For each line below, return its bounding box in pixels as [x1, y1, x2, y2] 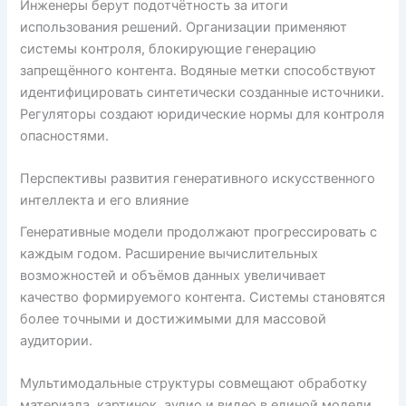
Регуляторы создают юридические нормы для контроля [20, 105, 385, 122]
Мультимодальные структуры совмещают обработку [20, 374, 368, 391]
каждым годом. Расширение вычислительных [20, 245, 319, 262]
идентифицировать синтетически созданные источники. [20, 83, 385, 101]
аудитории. [20, 332, 93, 349]
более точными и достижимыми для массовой [20, 310, 327, 327]
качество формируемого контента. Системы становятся [20, 288, 386, 305]
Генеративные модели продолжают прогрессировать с [20, 223, 378, 240]
